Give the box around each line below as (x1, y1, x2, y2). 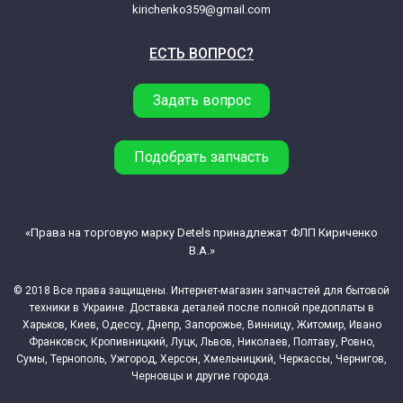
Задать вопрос (152, 92, 251, 110)
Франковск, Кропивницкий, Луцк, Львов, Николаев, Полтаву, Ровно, (28, 336, 375, 349)
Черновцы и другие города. (131, 370, 272, 383)
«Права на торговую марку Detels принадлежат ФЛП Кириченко (25, 226, 378, 240)
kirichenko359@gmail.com (132, 3, 271, 17)
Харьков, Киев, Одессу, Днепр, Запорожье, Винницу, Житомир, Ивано (22, 318, 381, 332)
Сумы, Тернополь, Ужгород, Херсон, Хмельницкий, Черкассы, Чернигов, (16, 353, 387, 366)
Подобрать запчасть (134, 148, 269, 166)
